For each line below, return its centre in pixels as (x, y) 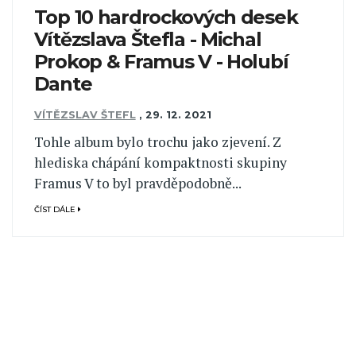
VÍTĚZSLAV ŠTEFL (85, 114)
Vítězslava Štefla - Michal (147, 40)
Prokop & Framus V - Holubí (161, 62)
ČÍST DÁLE (56, 209)
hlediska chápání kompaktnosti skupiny (160, 163)
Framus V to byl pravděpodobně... (137, 184)
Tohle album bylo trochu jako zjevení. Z (157, 142)
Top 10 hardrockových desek (166, 17)
